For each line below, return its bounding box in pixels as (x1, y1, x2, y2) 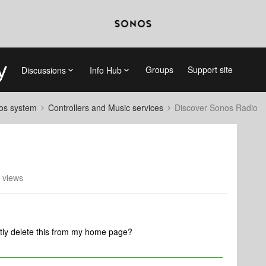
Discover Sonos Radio (175, 102, 258, 113)
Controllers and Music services (48, 102, 163, 113)
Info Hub (89, 64, 122, 76)
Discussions (21, 64, 66, 76)
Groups (145, 64, 173, 75)
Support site (187, 64, 233, 75)
